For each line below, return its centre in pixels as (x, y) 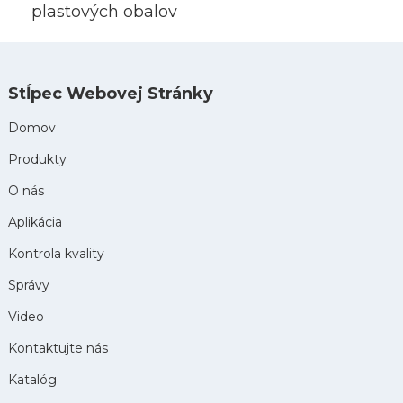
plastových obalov (105, 12)
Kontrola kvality (56, 254)
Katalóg (32, 380)
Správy (28, 286)
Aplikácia (35, 223)
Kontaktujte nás (58, 349)
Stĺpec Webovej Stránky (110, 94)
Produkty (37, 160)
